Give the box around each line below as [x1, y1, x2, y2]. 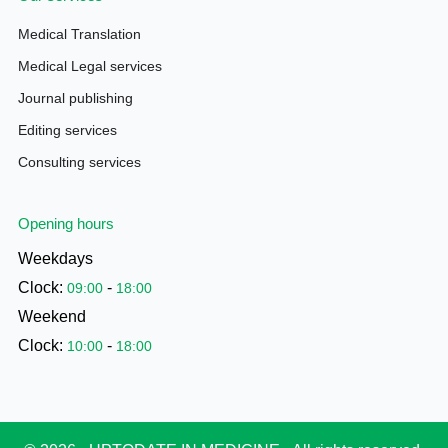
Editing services [17, 121, 117, 138]
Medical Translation [17, 25, 141, 42]
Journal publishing [17, 89, 133, 106]
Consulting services [17, 153, 141, 170]
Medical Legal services [17, 57, 162, 74]
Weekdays [17, 249, 93, 267]
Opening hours [17, 214, 114, 232]
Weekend [17, 307, 86, 325]
